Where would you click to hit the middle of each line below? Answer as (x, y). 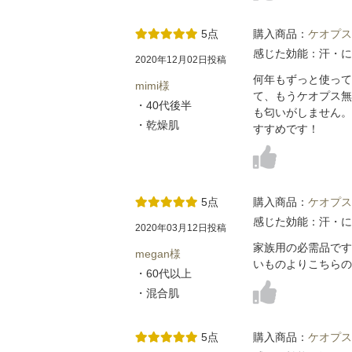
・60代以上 (163, 273)
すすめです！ (286, 128)
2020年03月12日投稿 (181, 227)
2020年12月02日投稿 (181, 59)
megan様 (158, 253)
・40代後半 (163, 105)
